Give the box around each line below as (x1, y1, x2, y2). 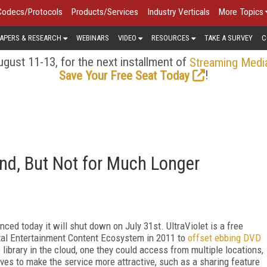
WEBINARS (76, 33, 109, 42)
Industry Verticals (147, 7, 210, 17)
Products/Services (72, 7, 138, 17)
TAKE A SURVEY (204, 33, 253, 42)
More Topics (219, 7, 263, 17)
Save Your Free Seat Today (58, 68, 190, 83)
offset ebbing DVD (188, 231, 261, 244)
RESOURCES (151, 33, 190, 42)
